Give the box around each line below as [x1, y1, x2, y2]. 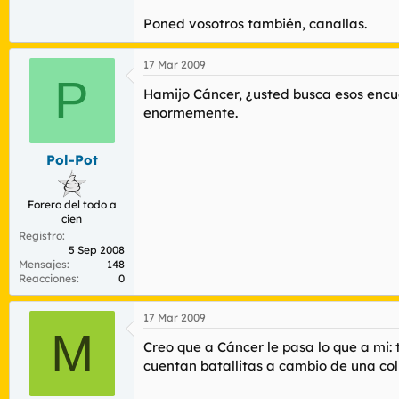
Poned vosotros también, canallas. [143, 15, 367, 32]
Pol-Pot [45, 151, 98, 168]
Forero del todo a [27, 197, 117, 211]
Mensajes [19, 256, 67, 271]
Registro [19, 228, 62, 242]
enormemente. [143, 104, 238, 121]
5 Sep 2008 [69, 242, 125, 256]
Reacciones [19, 271, 77, 285]
